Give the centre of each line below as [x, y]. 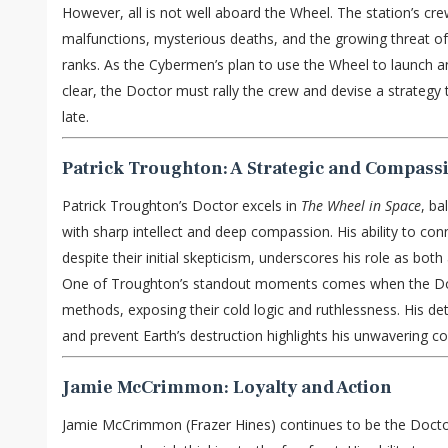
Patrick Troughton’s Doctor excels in [181, 206]
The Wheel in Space [361, 206]
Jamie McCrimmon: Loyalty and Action [227, 388]
